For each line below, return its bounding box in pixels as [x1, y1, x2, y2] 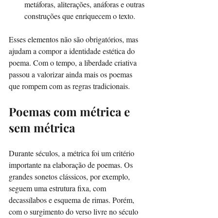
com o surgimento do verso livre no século [9, 206, 140, 217]
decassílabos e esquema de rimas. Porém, [9, 194, 136, 205]
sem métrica [9, 119, 75, 135]
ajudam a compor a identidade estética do [9, 45, 137, 56]
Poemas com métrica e [9, 103, 133, 119]
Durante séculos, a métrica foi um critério [9, 147, 136, 158]
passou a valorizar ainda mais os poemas [9, 69, 134, 79]
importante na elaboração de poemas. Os [9, 159, 135, 170]
